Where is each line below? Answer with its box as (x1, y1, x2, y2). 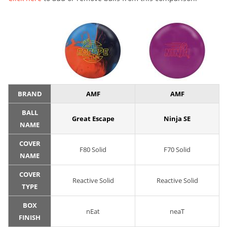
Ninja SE (164, 114, 191, 124)
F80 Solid (80, 145, 106, 155)
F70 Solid (164, 145, 191, 155)
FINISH (19, 213, 41, 222)
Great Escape (71, 114, 115, 124)
